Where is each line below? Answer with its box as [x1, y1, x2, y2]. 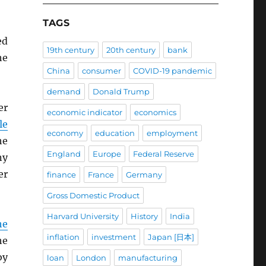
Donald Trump [92, 87, 150, 97]
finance [46, 170, 76, 180]
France [87, 170, 114, 180]
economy [46, 128, 83, 138]
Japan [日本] [147, 232, 194, 242]
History [130, 211, 158, 221]
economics [134, 107, 176, 118]
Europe [92, 149, 121, 159]
